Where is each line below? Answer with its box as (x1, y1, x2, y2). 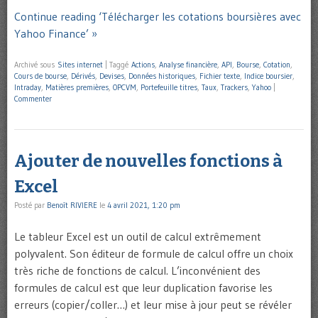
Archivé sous (14, 60, 57, 70)
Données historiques (128, 71, 195, 82)
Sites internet (57, 60, 103, 70)
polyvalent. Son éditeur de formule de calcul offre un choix (14, 246, 293, 261)
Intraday (14, 82, 41, 93)
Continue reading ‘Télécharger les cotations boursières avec (14, 9, 301, 24)
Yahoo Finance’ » (14, 26, 97, 41)
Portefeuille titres (141, 82, 197, 93)
